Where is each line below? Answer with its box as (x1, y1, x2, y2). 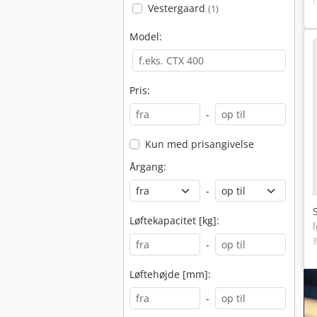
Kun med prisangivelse (144, 137, 254, 151)
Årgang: (129, 160, 166, 173)
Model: (129, 30, 162, 43)
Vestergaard (147, 1, 208, 15)
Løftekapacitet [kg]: (129, 214, 219, 227)
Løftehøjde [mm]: (129, 267, 211, 281)
